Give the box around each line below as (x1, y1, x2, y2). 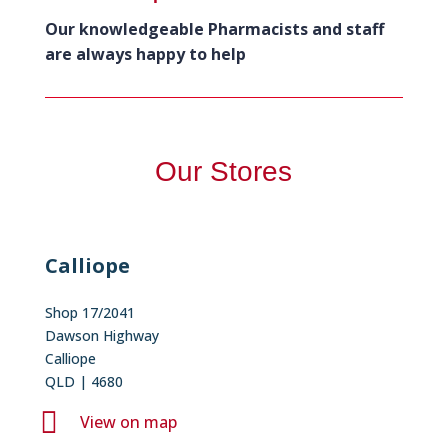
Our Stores (155, 155, 293, 187)
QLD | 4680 (44, 371, 123, 391)
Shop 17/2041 (44, 302, 135, 322)
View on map (79, 410, 177, 433)
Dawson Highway (44, 325, 159, 345)
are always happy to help (44, 42, 246, 65)
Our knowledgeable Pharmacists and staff (44, 17, 384, 40)
